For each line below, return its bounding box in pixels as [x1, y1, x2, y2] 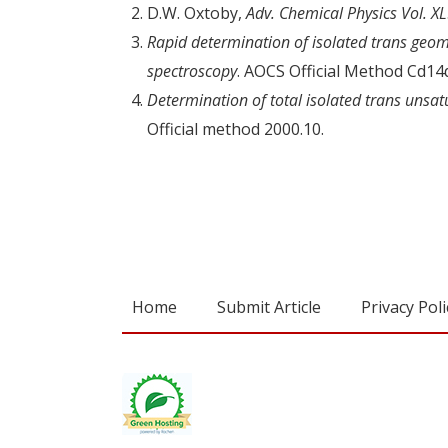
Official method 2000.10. [147, 117, 324, 140]
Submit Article [217, 296, 321, 319]
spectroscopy [147, 59, 237, 82]
